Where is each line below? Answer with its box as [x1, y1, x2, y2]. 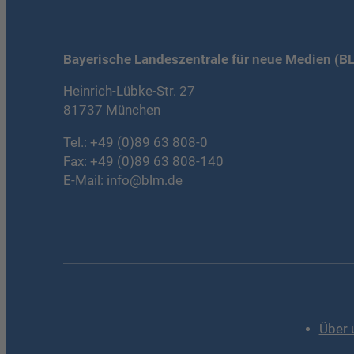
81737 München [63, 103, 160, 119]
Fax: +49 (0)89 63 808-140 [63, 153, 224, 169]
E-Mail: [63, 172, 107, 188]
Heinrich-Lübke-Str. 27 [63, 84, 195, 100]
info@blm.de [107, 172, 183, 188]
